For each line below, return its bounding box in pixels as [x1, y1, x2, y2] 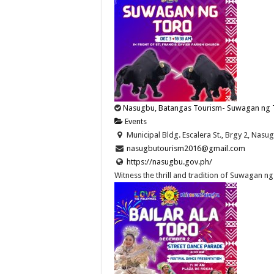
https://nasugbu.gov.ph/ [126, 157, 212, 166]
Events [123, 116, 147, 126]
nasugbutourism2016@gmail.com [126, 143, 245, 153]
